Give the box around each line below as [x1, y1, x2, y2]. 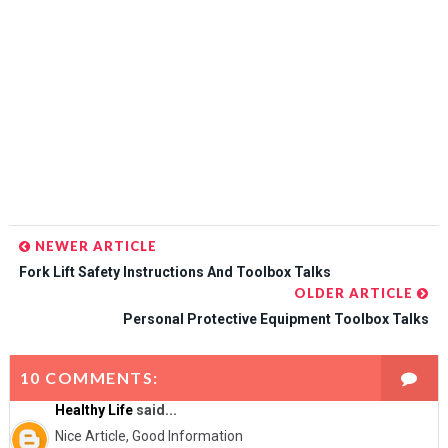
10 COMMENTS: [19, 367, 159, 387]
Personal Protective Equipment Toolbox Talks [123, 310, 430, 327]
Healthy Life [54, 401, 133, 418]
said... [132, 401, 177, 418]
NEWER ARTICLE [30, 237, 157, 254]
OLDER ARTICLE [294, 284, 418, 301]
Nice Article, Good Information [54, 427, 243, 444]
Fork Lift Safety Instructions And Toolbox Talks [18, 263, 331, 280]
